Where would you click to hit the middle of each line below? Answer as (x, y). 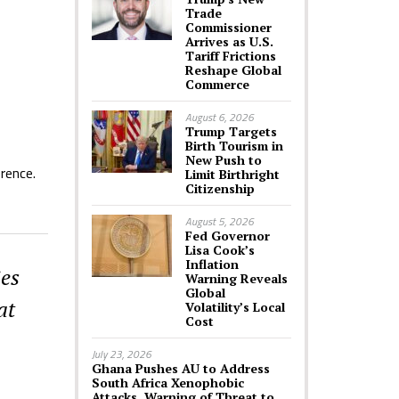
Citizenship (220, 188)
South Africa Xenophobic (167, 383)
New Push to (223, 160)
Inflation (212, 264)
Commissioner (228, 27)
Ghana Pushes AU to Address (180, 368)
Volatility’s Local (235, 307)
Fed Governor (227, 236)
